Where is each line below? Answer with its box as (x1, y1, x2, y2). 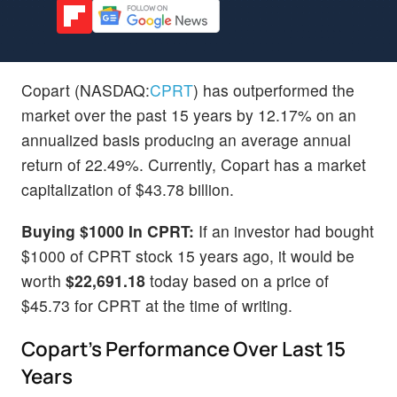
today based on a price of (145, 269, 329, 292)
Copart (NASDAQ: (21, 78, 150, 101)
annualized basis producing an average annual (21, 128, 351, 151)
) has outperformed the (193, 78, 354, 101)
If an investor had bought (194, 219, 374, 242)
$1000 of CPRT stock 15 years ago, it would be (21, 244, 354, 267)
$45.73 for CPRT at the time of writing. (21, 293, 292, 316)
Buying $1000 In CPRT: (21, 219, 194, 242)
